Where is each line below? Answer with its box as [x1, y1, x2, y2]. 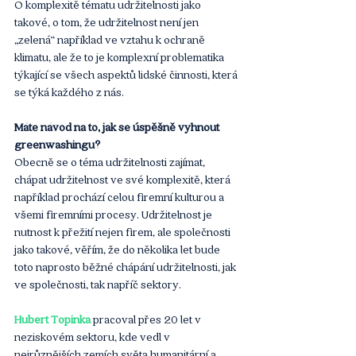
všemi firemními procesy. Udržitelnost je [14, 207, 215, 221]
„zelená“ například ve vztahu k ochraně [14, 32, 207, 46]
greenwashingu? [14, 137, 100, 151]
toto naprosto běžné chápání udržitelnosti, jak [14, 259, 238, 273]
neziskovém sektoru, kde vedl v [14, 329, 172, 343]
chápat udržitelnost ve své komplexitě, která [14, 172, 233, 186]
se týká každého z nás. [14, 84, 126, 99]
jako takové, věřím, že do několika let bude [14, 242, 222, 256]
